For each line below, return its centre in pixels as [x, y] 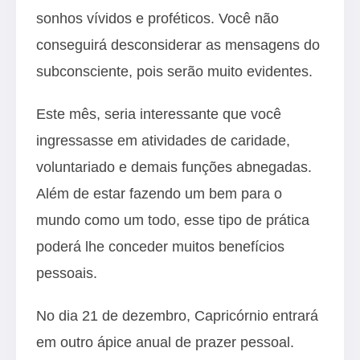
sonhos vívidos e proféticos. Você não [157, 18]
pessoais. [67, 273]
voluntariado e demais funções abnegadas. [174, 167]
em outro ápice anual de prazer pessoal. [165, 342]
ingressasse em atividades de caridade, [163, 140]
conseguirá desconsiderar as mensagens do [178, 45]
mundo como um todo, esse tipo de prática [173, 220]
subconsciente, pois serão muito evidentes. [174, 71]
